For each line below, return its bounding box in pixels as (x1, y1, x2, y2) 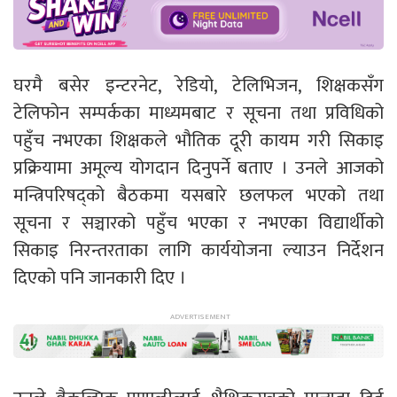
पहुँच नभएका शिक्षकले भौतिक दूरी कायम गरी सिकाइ (13, 124, 384, 156)
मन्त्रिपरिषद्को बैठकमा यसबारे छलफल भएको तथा (13, 179, 384, 211)
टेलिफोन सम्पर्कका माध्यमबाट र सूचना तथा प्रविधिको (13, 97, 384, 128)
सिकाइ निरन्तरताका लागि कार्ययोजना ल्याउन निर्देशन (13, 234, 384, 266)
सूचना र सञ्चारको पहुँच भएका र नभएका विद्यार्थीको (13, 206, 384, 238)
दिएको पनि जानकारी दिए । (13, 261, 186, 293)
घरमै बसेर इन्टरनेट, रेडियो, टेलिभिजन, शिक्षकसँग (13, 69, 384, 101)
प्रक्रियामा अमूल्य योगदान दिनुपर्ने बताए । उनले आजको (13, 152, 384, 183)
